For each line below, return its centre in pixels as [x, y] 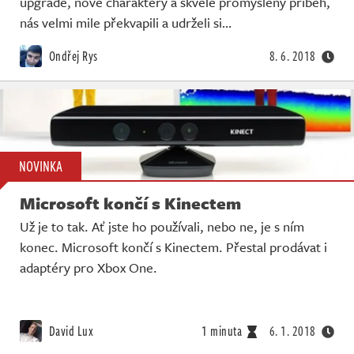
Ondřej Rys [72, 56]
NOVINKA [41, 166]
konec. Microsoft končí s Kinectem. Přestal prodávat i [173, 247]
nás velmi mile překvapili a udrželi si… [126, 23]
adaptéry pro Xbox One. [88, 267]
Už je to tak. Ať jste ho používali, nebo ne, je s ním [162, 226]
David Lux [70, 331]
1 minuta [222, 331]
